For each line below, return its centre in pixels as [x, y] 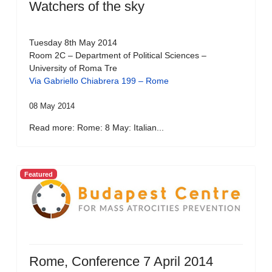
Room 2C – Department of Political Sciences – [118, 55]
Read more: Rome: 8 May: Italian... [97, 127]
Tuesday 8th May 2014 [74, 42]
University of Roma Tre [73, 68]
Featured [38, 174]
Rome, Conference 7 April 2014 [121, 261]
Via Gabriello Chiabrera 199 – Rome [99, 81]
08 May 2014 [52, 106]
